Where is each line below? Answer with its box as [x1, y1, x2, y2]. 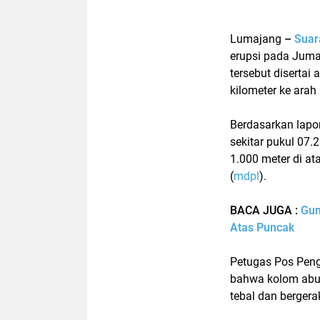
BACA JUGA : [230, 203, 301, 217]
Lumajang [230, 31, 281, 46]
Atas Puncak [230, 220, 294, 234]
